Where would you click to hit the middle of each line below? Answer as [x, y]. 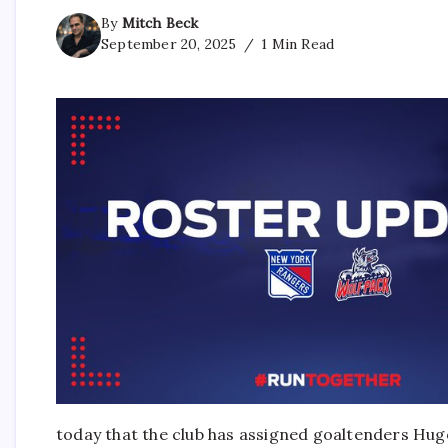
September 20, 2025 [169, 43]
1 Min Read [296, 43]
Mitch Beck [160, 22]
